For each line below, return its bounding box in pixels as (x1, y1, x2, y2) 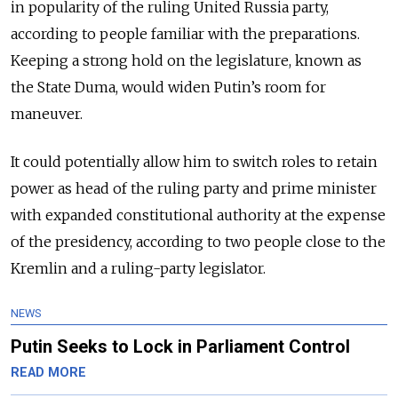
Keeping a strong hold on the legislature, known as (11, 52, 362, 69)
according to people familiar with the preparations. (11, 25, 360, 43)
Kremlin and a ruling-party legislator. (11, 259, 266, 277)
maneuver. (11, 105, 83, 123)
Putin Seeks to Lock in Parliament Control (11, 336, 350, 357)
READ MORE (11, 365, 86, 380)
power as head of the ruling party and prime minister (11, 179, 377, 197)
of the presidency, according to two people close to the (11, 233, 386, 251)
